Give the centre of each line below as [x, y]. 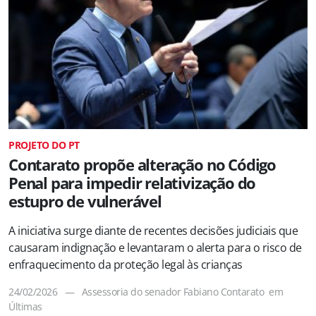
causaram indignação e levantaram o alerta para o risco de [155, 247]
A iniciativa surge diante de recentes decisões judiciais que [153, 230]
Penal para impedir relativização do [132, 183]
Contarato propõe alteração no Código [142, 164]
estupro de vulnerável [85, 201]
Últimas [25, 306]
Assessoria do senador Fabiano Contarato [172, 291]
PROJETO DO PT [44, 145]
